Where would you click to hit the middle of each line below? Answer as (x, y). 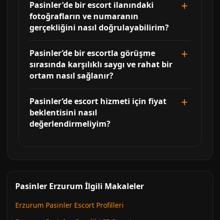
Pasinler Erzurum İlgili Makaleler (80, 186)
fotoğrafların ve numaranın (84, 16)
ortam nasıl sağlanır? (71, 76)
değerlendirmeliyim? (70, 124)
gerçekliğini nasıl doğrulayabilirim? (99, 27)
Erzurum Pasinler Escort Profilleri (69, 205)
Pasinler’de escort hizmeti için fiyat (98, 101)
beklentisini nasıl (63, 112)
